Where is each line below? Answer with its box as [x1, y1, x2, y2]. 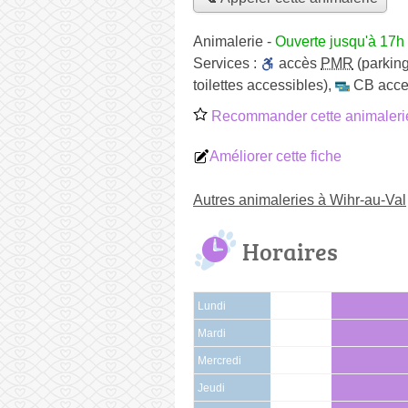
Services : [193, 55, 260, 71]
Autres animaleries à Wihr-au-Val [193, 191, 406, 208]
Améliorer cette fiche [209, 148, 342, 164]
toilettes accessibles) [193, 76, 328, 93]
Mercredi [198, 354, 241, 366]
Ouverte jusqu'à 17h [275, 33, 404, 49]
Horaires [242, 234, 338, 268]
